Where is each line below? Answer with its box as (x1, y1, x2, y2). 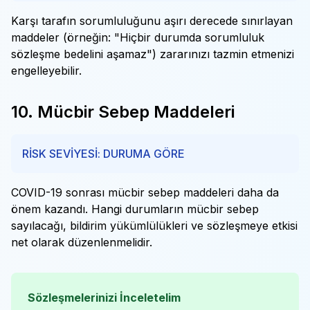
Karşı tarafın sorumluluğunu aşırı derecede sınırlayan (11, 14, 293, 28)
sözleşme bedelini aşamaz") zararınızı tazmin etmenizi (11, 47, 294, 61)
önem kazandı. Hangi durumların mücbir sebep (11, 202, 259, 216)
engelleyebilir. (11, 64, 82, 77)
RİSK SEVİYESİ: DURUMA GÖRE (22, 147, 185, 161)
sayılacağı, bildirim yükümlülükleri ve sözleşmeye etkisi (11, 219, 298, 232)
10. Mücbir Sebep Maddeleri (11, 102, 235, 122)
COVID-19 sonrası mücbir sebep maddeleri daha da (11, 185, 279, 199)
